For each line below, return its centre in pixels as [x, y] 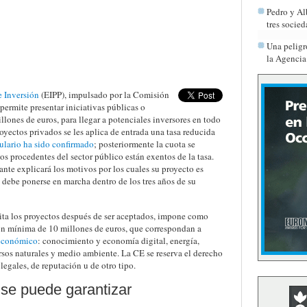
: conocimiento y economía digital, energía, [118, 241]
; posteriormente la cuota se [144, 144]
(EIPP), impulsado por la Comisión [104, 95]
